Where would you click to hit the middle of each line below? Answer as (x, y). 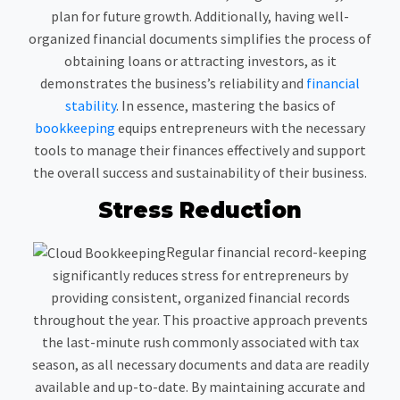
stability (90, 105)
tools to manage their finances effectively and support (200, 150)
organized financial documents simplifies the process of (200, 38)
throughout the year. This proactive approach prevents (200, 320)
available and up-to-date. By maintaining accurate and (200, 387)
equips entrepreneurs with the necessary (240, 127)
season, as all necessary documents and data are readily (200, 365)
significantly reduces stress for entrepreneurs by (200, 275)
